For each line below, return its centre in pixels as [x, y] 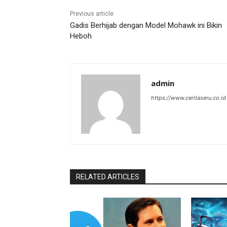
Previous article [92, 14]
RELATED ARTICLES [108, 177]
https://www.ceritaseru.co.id [188, 98]
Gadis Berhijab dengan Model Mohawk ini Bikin [146, 26]
